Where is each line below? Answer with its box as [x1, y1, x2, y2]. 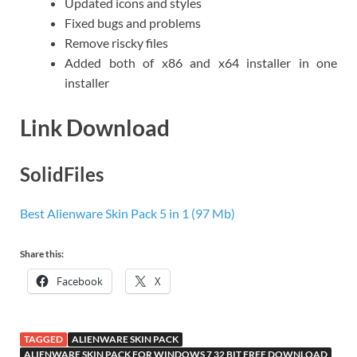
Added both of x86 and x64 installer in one [65, 55, 337, 71]
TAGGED [24, 333, 63, 346]
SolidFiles [20, 162, 104, 186]
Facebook [57, 274, 103, 289]
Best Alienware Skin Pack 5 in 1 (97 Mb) [20, 206, 235, 222]
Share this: [20, 248, 64, 261]
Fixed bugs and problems [65, 15, 201, 31]
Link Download [20, 113, 170, 141]
